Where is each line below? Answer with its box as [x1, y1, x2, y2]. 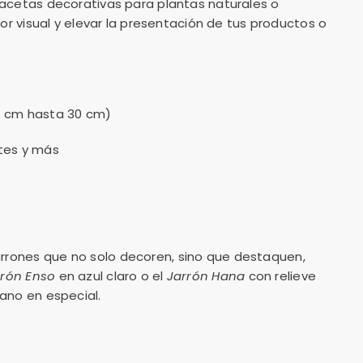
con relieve [245, 267, 316, 284]
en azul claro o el [55, 267, 167, 284]
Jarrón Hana [166, 267, 246, 284]
